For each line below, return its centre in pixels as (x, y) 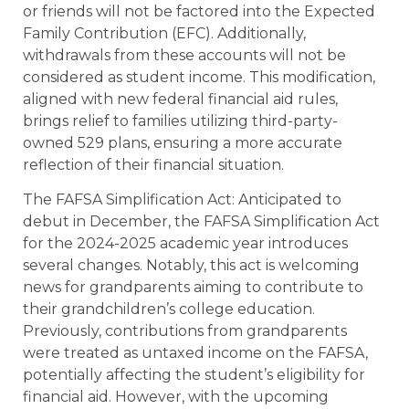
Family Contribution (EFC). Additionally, (164, 33)
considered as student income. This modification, (199, 77)
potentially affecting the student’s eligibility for (194, 375)
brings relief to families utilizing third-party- (180, 121)
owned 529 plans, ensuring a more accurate (183, 142)
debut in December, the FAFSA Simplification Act (201, 222)
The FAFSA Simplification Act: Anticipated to (182, 200)
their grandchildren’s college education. (169, 309)
